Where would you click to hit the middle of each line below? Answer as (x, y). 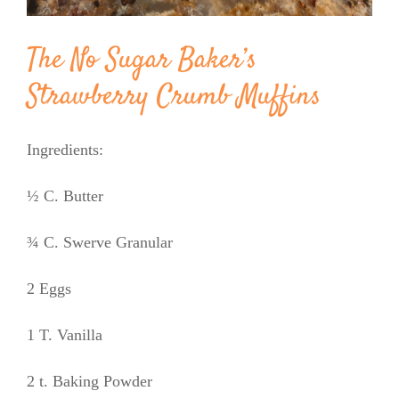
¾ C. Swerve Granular (100, 242)
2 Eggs (49, 288)
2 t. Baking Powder (90, 381)
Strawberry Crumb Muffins (174, 98)
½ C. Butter (65, 195)
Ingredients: (65, 149)
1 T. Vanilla (65, 334)
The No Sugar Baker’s (142, 61)
